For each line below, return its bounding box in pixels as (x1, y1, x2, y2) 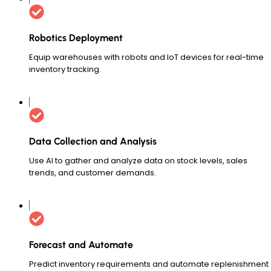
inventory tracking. (29, 63, 101, 75)
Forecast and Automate (29, 238, 133, 250)
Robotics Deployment (29, 31, 123, 44)
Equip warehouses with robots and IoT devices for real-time (29, 51, 264, 63)
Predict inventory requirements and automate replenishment (29, 258, 269, 270)
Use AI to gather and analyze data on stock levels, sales (29, 154, 247, 166)
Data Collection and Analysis (29, 135, 157, 147)
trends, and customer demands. (29, 166, 156, 178)
